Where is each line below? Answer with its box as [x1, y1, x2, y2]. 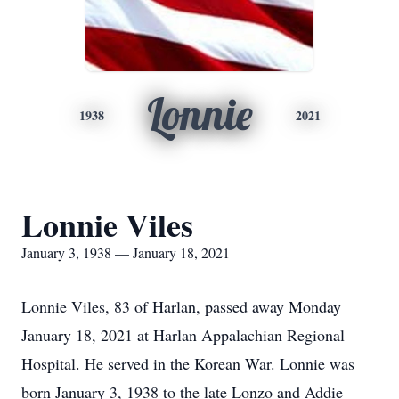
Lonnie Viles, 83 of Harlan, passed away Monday [21, 296, 341, 317]
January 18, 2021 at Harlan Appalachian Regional [21, 324, 345, 346]
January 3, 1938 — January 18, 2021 [21, 243, 230, 262]
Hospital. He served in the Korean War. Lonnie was [21, 353, 354, 374]
